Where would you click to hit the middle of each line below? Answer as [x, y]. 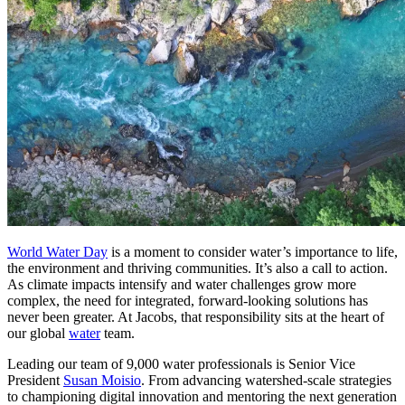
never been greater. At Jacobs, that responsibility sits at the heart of [196, 317]
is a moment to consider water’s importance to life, [253, 252]
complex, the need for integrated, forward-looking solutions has [188, 301]
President [35, 380]
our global [38, 333]
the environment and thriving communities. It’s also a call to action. [198, 268]
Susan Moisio [102, 380]
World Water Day [57, 252]
